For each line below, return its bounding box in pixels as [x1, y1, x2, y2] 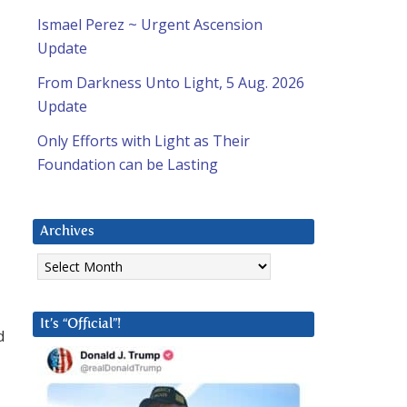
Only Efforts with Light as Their [37, 131, 250, 152]
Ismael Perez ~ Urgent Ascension [37, 15, 263, 35]
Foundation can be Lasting [37, 154, 218, 175]
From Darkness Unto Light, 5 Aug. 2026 [37, 73, 304, 94]
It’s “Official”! [40, 317, 121, 332]
